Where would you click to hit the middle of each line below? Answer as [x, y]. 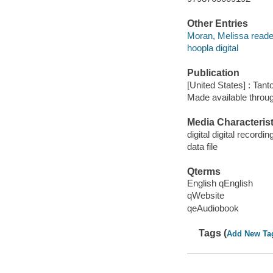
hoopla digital [212, 48]
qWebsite [205, 196]
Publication [213, 73]
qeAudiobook [213, 208]
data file [202, 146]
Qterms [204, 171]
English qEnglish [220, 183]
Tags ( [213, 233]
